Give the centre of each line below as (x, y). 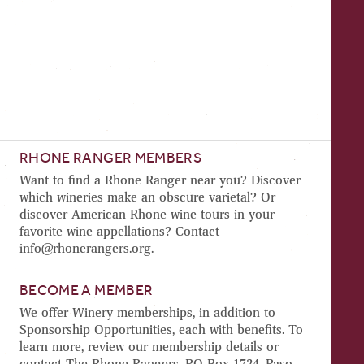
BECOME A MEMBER (87, 290)
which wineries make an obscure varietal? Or (147, 197)
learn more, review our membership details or (149, 346)
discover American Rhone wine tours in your (147, 214)
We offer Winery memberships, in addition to (147, 312)
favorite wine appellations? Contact (119, 231)
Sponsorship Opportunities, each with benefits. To (161, 329)
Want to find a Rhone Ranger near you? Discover (160, 180)
